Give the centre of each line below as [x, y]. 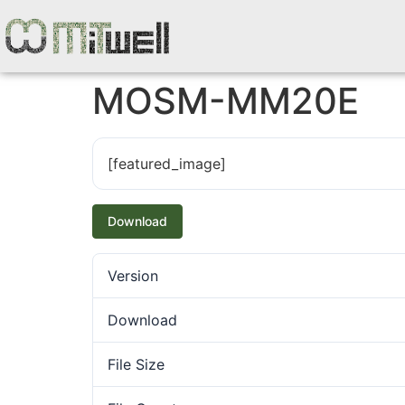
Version [133, 276]
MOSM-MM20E [226, 101]
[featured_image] [167, 164]
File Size [136, 364]
